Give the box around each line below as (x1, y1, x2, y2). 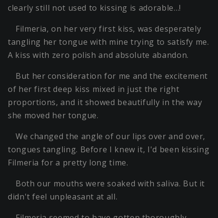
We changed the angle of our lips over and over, (16, 131, 206, 142)
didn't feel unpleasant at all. (8, 191, 118, 202)
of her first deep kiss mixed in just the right (8, 84, 180, 95)
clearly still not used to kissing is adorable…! (8, 2, 182, 14)
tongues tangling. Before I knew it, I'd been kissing (8, 144, 210, 155)
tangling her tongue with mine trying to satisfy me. (8, 36, 209, 48)
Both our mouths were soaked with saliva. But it (16, 178, 205, 189)
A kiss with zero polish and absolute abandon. (8, 50, 189, 61)
